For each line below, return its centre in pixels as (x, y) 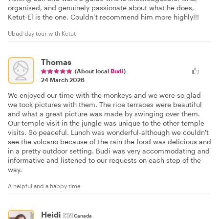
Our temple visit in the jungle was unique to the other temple (106, 123)
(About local (93, 71)
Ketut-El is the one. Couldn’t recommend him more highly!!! (103, 17)
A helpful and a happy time (44, 186)
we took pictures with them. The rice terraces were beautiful (105, 105)
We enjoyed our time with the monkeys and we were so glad (104, 95)
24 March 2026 (63, 80)
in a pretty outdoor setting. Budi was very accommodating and (109, 151)
